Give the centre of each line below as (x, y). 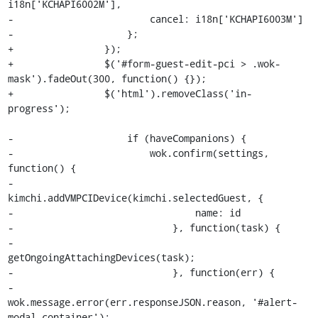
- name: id (124, 212)
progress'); (39, 108)
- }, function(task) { (144, 227)
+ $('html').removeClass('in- (130, 93)
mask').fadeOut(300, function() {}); (107, 78)
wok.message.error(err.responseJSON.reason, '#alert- (152, 302)
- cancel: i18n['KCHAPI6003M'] (155, 18)
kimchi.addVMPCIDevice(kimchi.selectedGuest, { (135, 197)
